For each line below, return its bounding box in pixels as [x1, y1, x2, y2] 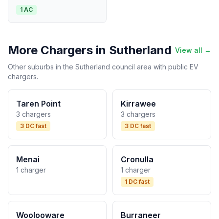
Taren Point [16, 99, 61, 109]
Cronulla [121, 154, 153, 164]
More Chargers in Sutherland [8, 43, 172, 57]
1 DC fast [125, 178, 150, 185]
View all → [175, 46, 211, 54]
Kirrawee [121, 99, 156, 109]
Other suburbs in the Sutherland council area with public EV [8, 63, 198, 71]
